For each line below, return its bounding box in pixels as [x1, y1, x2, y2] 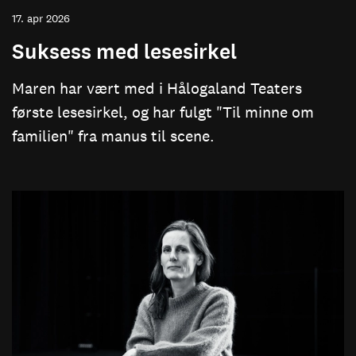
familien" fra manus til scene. [12, 126, 215, 146]
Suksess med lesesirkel [12, 38, 237, 66]
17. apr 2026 [12, 11, 70, 26]
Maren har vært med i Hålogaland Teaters [12, 79, 302, 99]
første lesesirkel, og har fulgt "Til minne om [12, 103, 314, 122]
